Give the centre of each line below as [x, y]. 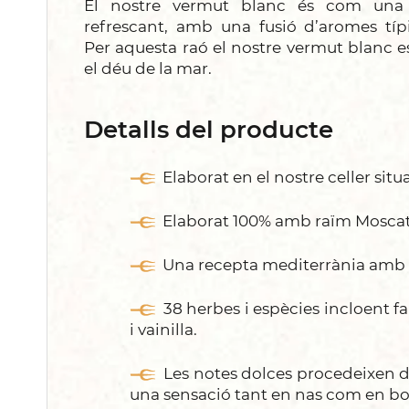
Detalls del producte [209, 129]
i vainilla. [163, 329]
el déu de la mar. [148, 68]
